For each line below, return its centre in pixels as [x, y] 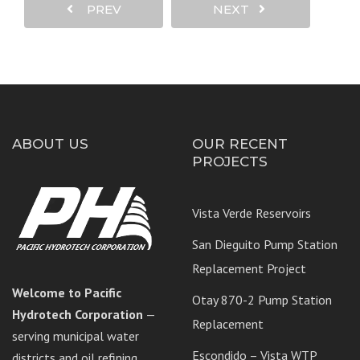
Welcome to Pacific [67, 293]
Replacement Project [249, 269]
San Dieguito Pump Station [265, 245]
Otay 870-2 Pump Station [262, 300]
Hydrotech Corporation [78, 315]
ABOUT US [50, 144]
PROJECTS [230, 162]
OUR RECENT [240, 144]
